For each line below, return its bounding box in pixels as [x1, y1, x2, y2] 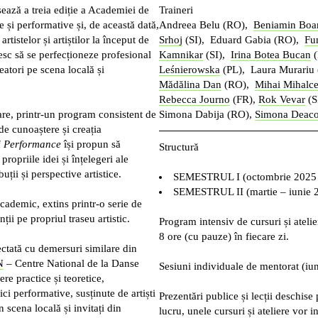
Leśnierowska [159, 63, 220, 75]
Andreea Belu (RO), [159, 18, 253, 31]
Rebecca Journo [159, 93, 230, 105]
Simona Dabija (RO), [159, 108, 255, 120]
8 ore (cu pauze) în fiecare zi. [159, 230, 292, 242]
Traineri [159, 4, 193, 16]
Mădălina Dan [159, 78, 221, 90]
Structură [159, 141, 199, 153]
